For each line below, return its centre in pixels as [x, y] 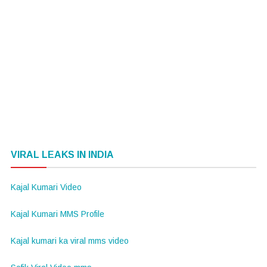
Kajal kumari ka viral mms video [69, 240]
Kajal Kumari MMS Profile [57, 214]
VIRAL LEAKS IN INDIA [62, 154]
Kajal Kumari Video [46, 187]
